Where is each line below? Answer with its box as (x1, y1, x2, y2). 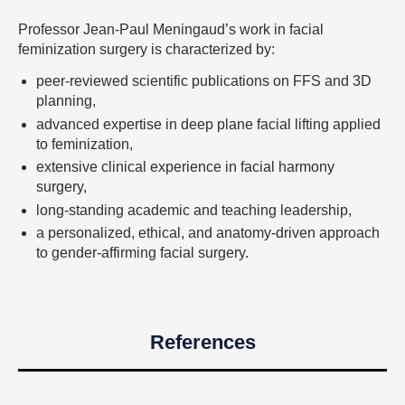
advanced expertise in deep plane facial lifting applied (36, 116, 381, 132)
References (149, 331, 256, 354)
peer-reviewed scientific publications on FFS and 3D (36, 73, 372, 89)
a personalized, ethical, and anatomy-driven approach (36, 225, 380, 241)
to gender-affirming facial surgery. (36, 245, 249, 261)
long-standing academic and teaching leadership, (36, 202, 352, 218)
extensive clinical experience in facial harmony (36, 159, 334, 175)
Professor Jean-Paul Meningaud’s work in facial (18, 21, 324, 37)
